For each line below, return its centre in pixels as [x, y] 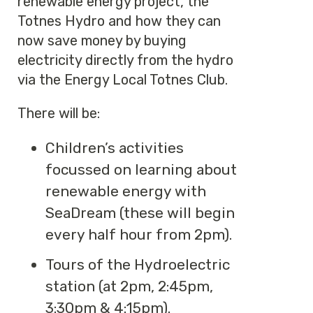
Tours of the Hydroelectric [138, 264]
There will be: [59, 113]
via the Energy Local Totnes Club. [123, 80]
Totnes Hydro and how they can [119, 21]
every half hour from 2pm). [139, 234]
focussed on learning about [141, 169]
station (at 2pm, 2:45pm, [129, 286]
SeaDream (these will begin [140, 213]
